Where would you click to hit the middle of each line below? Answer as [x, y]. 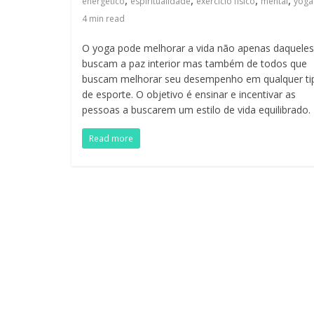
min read [106, 18]
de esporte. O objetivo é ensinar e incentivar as [189, 94]
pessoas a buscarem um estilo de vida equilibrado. [196, 109]
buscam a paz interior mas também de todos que [194, 63]
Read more [111, 138]
